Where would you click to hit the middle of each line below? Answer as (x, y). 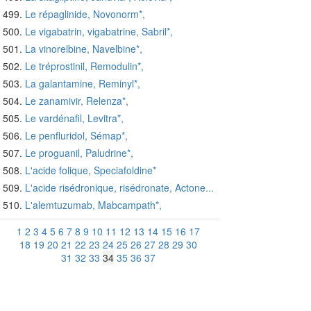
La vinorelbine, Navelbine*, (84, 49)
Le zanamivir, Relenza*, (77, 101)
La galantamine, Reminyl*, (83, 84)
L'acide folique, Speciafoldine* (91, 170)
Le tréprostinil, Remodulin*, (84, 66)
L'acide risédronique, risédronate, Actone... (119, 188)
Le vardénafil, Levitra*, (74, 118)
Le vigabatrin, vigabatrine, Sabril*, (99, 32)
